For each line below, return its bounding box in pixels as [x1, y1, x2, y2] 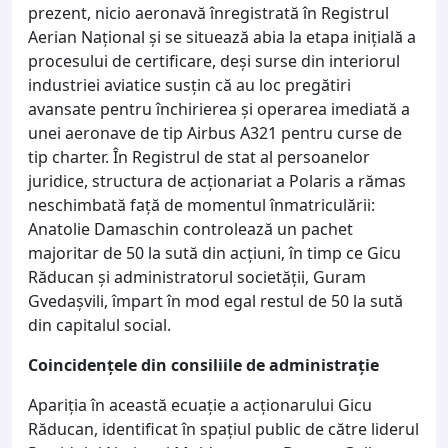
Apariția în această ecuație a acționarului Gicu [28, 393, 372, 416]
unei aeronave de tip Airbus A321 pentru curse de [28, 121, 402, 144]
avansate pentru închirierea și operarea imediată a [28, 97, 410, 120]
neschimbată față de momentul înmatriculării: [28, 193, 375, 216]
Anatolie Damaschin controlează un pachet [28, 217, 353, 240]
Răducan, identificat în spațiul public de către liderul [28, 417, 419, 440]
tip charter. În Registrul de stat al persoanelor [28, 145, 370, 168]
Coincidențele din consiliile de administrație [28, 353, 379, 376]
